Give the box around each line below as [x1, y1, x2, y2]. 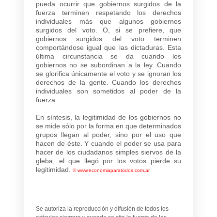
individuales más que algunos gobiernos [36, 17, 181, 25]
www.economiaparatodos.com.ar [77, 167, 150, 173]
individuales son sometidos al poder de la [36, 87, 181, 95]
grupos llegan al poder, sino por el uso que [36, 130, 181, 139]
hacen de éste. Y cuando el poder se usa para [36, 139, 181, 147]
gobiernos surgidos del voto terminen [36, 34, 181, 43]
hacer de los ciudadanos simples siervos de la [36, 148, 181, 156]
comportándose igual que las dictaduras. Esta [36, 43, 181, 51]
